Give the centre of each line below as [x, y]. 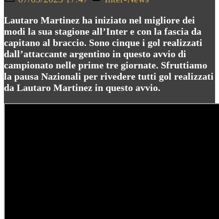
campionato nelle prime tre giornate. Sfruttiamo [106, 65]
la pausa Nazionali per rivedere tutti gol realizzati [109, 76]
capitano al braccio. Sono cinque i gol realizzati [103, 42]
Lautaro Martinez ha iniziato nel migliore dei [99, 20]
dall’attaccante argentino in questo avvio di [95, 54]
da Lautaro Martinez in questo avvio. [82, 87]
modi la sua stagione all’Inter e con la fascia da [103, 31]
